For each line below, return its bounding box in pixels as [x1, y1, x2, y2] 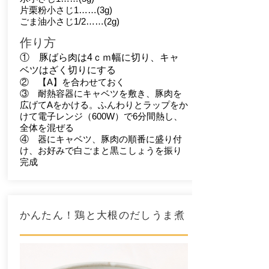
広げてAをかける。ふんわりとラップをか [19, 100, 188, 110]
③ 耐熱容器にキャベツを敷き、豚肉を [19, 88, 182, 98]
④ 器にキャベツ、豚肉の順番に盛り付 [19, 134, 182, 144]
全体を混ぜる [19, 122, 74, 133]
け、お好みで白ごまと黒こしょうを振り [19, 145, 182, 156]
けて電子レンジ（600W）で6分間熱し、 [19, 111, 183, 121]
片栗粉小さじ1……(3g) [19, 5, 112, 15]
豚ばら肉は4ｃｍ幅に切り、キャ [38, 52, 179, 62]
